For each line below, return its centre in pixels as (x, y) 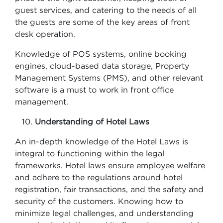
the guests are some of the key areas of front (102, 22)
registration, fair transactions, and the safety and (109, 189)
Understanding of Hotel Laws (92, 121)
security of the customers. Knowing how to (99, 201)
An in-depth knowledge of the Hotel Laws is (102, 141)
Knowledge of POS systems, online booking (101, 54)
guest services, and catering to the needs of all (106, 10)
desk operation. (46, 34)
